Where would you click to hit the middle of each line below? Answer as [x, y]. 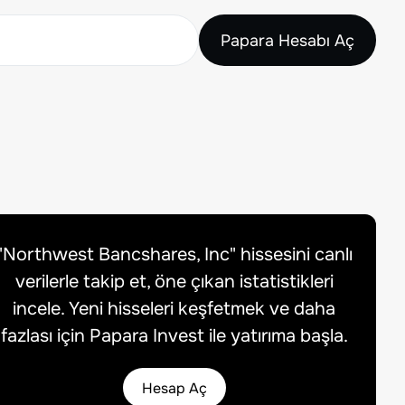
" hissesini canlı [291, 254]
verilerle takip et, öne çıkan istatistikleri [174, 282]
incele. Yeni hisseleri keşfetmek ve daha [174, 309]
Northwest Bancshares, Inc [116, 254]
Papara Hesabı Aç [287, 40]
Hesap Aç [174, 388]
